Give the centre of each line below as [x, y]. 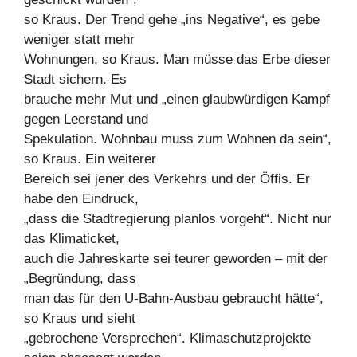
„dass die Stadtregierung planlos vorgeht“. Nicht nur [178, 219]
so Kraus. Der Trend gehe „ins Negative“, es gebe [172, 20]
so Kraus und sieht [80, 319]
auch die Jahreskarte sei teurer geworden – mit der [176, 259]
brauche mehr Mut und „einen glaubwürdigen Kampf [177, 100]
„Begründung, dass [80, 279]
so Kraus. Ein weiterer [90, 159]
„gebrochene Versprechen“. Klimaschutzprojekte [167, 339]
